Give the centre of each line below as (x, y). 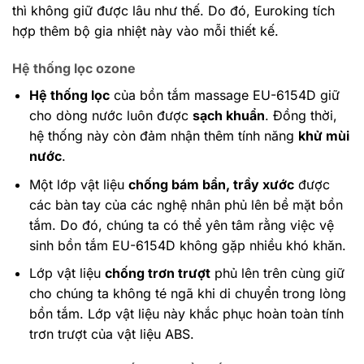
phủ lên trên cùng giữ (277, 273)
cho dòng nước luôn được (110, 116)
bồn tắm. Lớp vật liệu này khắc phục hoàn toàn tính (186, 314)
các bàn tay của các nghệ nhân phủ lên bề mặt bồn (186, 204)
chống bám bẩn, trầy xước (211, 184)
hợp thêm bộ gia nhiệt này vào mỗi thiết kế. (145, 31)
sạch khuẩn (228, 116)
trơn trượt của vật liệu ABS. (111, 334)
